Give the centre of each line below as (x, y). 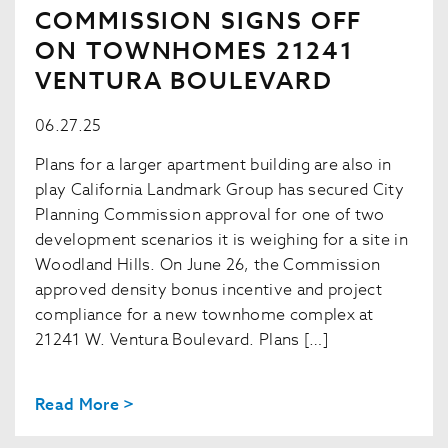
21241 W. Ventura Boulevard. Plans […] (181, 339)
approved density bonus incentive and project (209, 289)
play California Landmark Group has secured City (220, 189)
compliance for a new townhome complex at (204, 314)
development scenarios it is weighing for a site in (222, 239)
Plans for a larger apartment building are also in (213, 164)
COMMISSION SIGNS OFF (199, 21)
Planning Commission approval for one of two (210, 214)
